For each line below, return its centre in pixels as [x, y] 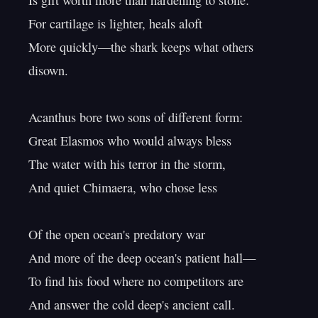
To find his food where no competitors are [136, 281]
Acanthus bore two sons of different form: [136, 117]
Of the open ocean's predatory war [117, 234]
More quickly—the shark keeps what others [141, 47]
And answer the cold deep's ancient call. [132, 305]
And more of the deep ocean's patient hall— [142, 258]
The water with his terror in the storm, [127, 164]
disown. [48, 70]
